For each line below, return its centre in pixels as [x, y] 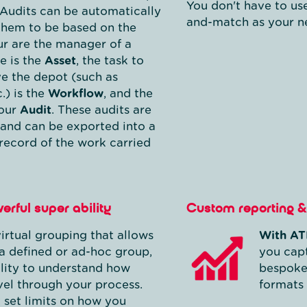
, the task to [110, 60]
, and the [128, 93]
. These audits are [101, 110]
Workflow [76, 93]
